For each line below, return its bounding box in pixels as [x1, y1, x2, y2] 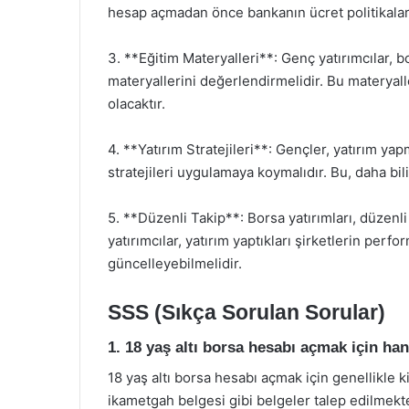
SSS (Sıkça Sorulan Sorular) [108, 299, 385, 324]
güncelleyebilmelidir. [108, 254, 242, 272]
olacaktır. [108, 94, 165, 112]
